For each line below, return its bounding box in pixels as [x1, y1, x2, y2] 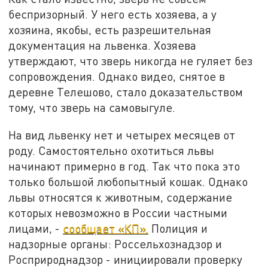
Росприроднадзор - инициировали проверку [8, 252, 243, 267]
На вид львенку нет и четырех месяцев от [8, 128, 236, 142]
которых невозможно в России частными [8, 206, 228, 220]
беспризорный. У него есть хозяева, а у [8, 7, 217, 22]
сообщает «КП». [63, 221, 149, 236]
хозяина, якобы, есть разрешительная [8, 23, 212, 37]
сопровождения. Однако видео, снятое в [8, 69, 226, 84]
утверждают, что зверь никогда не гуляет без [8, 54, 253, 68]
